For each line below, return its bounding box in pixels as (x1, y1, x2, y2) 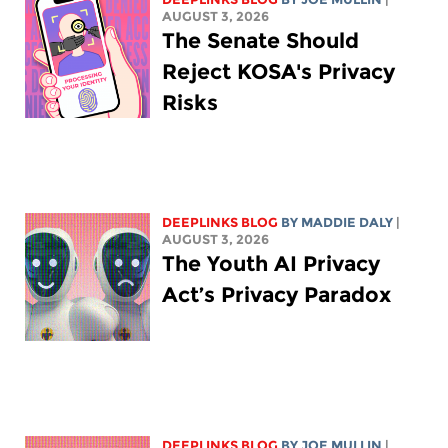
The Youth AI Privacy (161, 251, 380, 277)
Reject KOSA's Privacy (161, 59, 395, 85)
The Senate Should (161, 28, 359, 54)
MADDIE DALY (300, 215, 393, 231)
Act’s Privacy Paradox (161, 282, 391, 308)
